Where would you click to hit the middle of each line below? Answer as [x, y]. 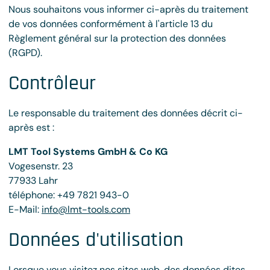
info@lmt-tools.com [86, 209]
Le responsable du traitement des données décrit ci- [126, 113]
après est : [31, 127]
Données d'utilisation [96, 240]
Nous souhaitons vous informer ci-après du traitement [128, 9]
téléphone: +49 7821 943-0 [69, 195]
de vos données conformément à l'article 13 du [111, 24]
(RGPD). [25, 53]
